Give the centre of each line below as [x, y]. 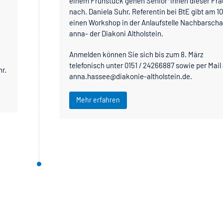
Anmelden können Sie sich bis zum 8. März [137, 54]
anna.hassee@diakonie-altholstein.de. [131, 76]
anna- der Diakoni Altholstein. [116, 33]
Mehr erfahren [98, 100]
